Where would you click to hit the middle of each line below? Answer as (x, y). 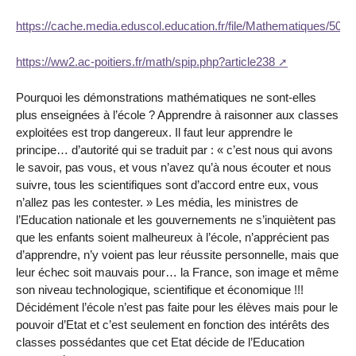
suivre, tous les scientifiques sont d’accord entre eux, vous (167, 184)
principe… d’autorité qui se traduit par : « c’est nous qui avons (174, 149)
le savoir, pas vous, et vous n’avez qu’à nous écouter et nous (174, 167)
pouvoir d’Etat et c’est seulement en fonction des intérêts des (173, 324)
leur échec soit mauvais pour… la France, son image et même (177, 272)
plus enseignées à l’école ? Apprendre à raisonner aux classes (177, 114)
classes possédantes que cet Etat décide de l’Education (160, 342)
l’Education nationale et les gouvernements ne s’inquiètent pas (176, 219)
